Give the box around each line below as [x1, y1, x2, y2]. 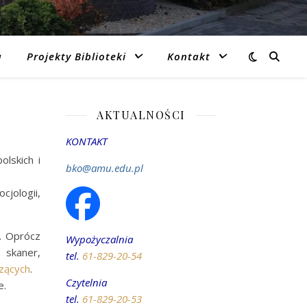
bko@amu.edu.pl [66, 161, 143, 175]
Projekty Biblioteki [27, 49, 126, 63]
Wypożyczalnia [66, 232, 133, 246]
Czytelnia [66, 275, 107, 289]
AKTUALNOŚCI [97, 108, 186, 122]
